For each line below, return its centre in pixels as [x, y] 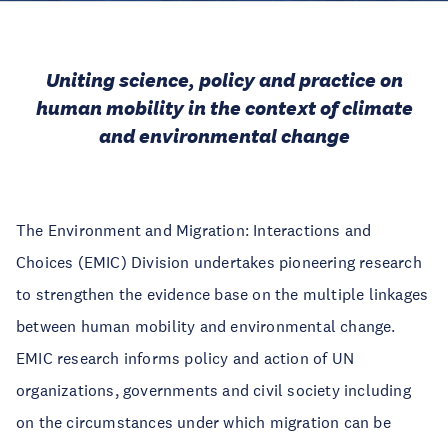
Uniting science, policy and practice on [224, 80]
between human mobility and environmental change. [206, 326]
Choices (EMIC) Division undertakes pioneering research [219, 262]
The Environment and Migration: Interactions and [194, 230]
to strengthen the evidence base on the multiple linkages [222, 294]
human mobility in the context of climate [224, 108]
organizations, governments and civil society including [213, 390]
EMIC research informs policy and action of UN [185, 358]
